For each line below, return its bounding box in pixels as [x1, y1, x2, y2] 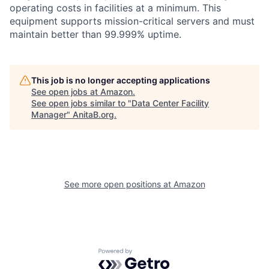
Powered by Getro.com [98, 247, 204, 260]
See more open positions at [64, 178, 174, 189]
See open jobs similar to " [31, 97, 131, 108]
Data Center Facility [131, 97, 209, 108]
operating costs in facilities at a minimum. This [10, 1, 221, 14]
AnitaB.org [73, 109, 114, 119]
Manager [31, 109, 67, 119]
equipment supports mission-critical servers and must [10, 14, 255, 27]
